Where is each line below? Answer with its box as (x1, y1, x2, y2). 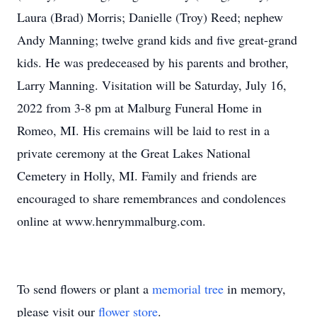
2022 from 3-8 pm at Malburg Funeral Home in (17, 99, 262, 116)
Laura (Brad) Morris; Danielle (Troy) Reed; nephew (17, 8, 283, 25)
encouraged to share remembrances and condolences (17, 190, 286, 207)
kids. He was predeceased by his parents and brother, (17, 54, 289, 71)
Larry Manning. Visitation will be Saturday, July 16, (17, 76, 287, 93)
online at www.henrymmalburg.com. (17, 212, 206, 229)
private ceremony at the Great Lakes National (17, 144, 250, 161)
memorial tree (152, 280, 224, 297)
